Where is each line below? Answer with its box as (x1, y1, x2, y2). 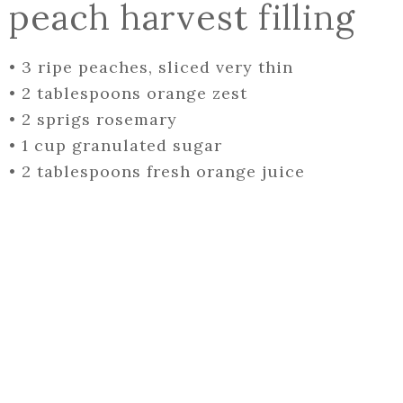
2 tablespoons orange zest (22, 83, 247, 104)
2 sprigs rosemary (22, 109, 177, 130)
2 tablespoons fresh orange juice (22, 161, 305, 183)
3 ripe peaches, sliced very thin (22, 57, 293, 78)
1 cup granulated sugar (22, 135, 222, 157)
